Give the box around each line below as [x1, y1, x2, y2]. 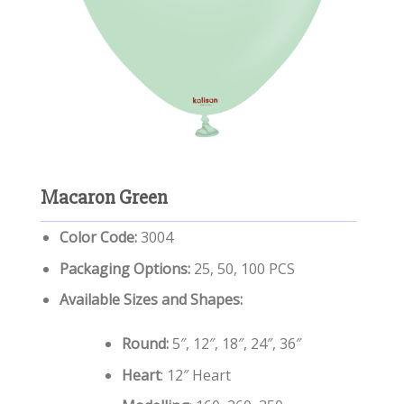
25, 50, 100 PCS [189, 258, 295, 279]
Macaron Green [41, 185, 168, 210]
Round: [121, 334, 169, 354]
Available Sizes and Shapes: [59, 289, 243, 310]
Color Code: [59, 226, 137, 247]
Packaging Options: [59, 258, 190, 279]
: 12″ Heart [160, 364, 231, 385]
